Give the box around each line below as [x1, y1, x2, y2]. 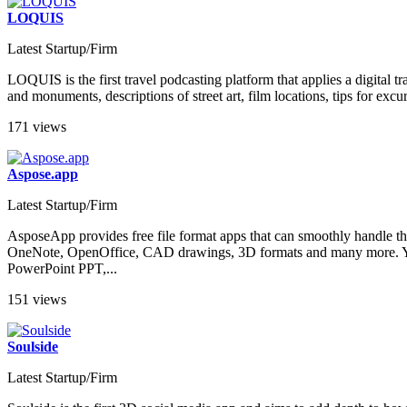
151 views [7, 292, 66, 308]
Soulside [7, 339, 58, 355]
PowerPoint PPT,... [7, 261, 117, 277]
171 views [7, 119, 66, 135]
